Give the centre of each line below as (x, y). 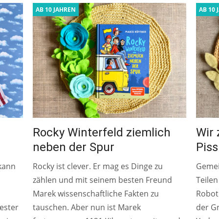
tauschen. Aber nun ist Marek (87, 207)
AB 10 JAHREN (56, 9)
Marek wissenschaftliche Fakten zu (96, 193)
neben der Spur (74, 147)
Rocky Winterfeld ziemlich (102, 132)
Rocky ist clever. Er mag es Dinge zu (98, 166)
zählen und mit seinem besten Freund (103, 180)
